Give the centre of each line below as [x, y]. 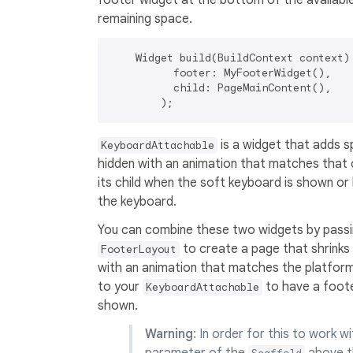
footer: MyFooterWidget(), [221, 73]
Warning [169, 334]
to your [120, 287]
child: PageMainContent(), [221, 88]
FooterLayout [139, 250]
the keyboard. [137, 202]
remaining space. [145, 19]
